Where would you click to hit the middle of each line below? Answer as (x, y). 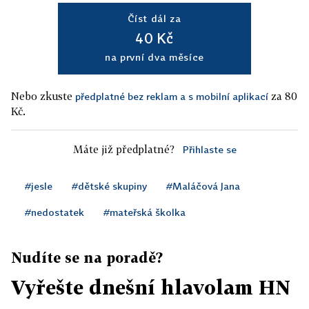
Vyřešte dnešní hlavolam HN (151, 287)
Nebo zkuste (43, 96)
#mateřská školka (144, 212)
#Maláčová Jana (203, 186)
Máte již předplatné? (123, 149)
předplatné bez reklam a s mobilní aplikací (172, 96)
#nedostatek (54, 212)
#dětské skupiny (109, 186)
